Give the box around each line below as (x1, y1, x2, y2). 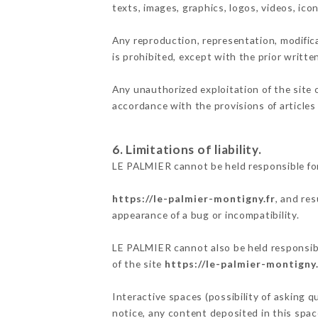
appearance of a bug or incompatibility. (111, 208, 300, 221)
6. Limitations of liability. (111, 141, 262, 157)
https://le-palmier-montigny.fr (111, 192, 275, 204)
